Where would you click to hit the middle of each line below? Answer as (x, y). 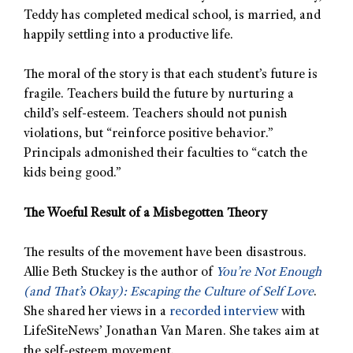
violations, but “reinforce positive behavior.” (149, 135)
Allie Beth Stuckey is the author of (120, 273)
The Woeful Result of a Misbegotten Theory (145, 214)
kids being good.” (72, 174)
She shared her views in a (97, 313)
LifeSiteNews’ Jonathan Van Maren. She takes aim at (171, 333)
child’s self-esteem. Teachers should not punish (156, 115)
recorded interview (224, 313)
